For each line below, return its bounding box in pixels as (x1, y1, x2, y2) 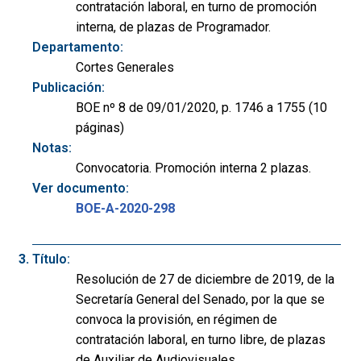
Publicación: (32, 79, 105, 95)
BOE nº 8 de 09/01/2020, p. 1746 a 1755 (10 (76, 99, 327, 115)
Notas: (32, 139, 72, 156)
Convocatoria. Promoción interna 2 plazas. (76, 160, 311, 176)
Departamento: (32, 39, 123, 55)
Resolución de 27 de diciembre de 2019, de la (76, 271, 334, 287)
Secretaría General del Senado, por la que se (76, 291, 325, 307)
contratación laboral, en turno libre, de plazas (76, 331, 326, 347)
